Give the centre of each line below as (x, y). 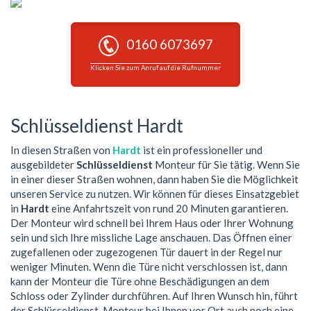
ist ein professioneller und (202, 150)
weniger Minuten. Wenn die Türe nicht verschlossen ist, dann (149, 266)
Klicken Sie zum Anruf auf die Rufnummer (155, 68)
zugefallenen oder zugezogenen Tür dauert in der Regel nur (146, 252)
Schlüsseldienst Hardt (97, 126)
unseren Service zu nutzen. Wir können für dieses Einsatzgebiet (155, 193)
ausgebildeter (43, 164)
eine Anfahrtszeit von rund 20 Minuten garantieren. (169, 208)
